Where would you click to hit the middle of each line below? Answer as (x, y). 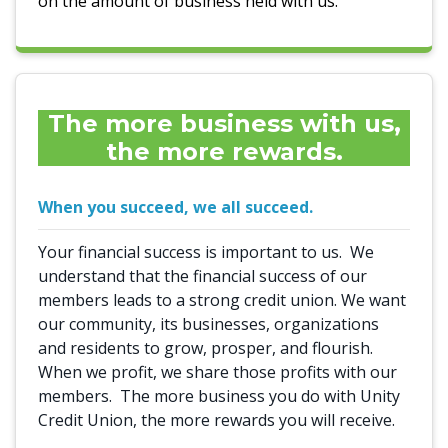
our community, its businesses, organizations (208, 324)
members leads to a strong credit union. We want (222, 300)
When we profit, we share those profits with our (217, 372)
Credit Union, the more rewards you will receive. (216, 420)
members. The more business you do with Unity (219, 396)
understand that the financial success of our (202, 276)
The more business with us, (224, 123)
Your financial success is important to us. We (206, 252)
